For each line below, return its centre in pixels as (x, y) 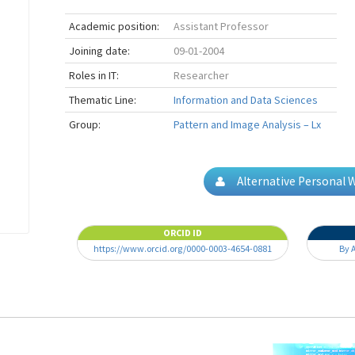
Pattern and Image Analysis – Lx (247, 124)
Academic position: (114, 26)
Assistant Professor (221, 26)
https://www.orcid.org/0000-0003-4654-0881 (183, 248)
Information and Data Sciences (245, 100)
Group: (84, 124)
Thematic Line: (102, 100)
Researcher (201, 75)
